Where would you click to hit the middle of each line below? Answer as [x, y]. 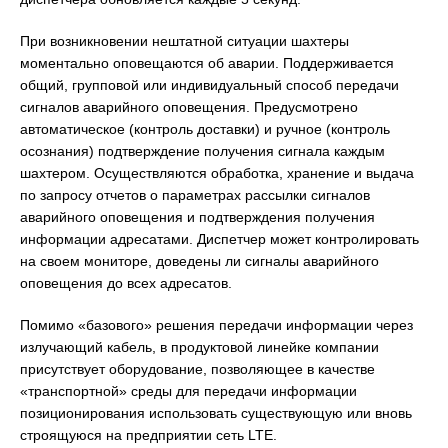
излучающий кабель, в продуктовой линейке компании [199, 346]
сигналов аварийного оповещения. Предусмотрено [189, 106]
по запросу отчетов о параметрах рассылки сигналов [195, 194]
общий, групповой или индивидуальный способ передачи [209, 84]
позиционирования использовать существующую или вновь [216, 412]
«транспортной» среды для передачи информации [188, 390]
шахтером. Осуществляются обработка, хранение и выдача [217, 172]
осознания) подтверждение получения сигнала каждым [202, 150]
